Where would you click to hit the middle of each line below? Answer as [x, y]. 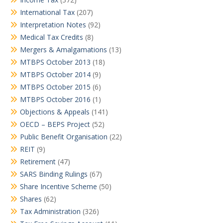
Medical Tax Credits [52, 37]
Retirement [38, 162]
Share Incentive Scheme [58, 186]
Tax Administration [50, 211]
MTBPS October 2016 [55, 99]
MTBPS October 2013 [55, 62]
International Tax [47, 12]
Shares [31, 199]
